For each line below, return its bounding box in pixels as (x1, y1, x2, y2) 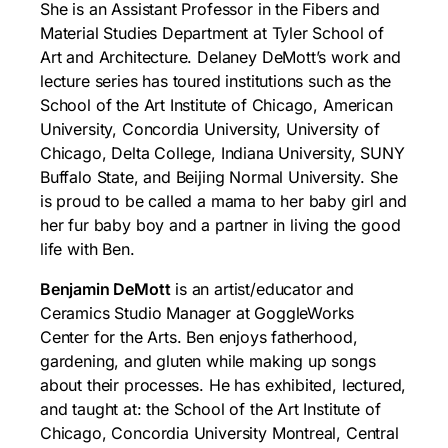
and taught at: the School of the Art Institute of (40, 398, 381, 419)
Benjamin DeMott (40, 278, 171, 299)
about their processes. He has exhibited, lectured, (40, 374, 407, 395)
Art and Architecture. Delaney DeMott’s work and (40, 46, 401, 67)
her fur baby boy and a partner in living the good (40, 214, 401, 235)
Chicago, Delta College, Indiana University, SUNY (40, 142, 405, 163)
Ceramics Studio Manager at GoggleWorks (40, 302, 355, 323)
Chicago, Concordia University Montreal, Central (40, 422, 399, 443)
